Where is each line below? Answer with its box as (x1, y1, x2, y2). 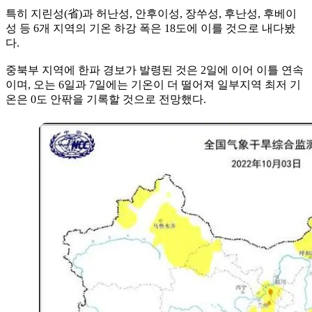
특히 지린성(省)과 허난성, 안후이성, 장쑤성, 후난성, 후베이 (6, 7, 297, 19)
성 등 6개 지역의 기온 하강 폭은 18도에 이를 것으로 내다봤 (6, 22, 295, 34)
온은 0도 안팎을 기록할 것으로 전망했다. (6, 93, 206, 105)
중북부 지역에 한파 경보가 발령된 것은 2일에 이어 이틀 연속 (6, 63, 304, 76)
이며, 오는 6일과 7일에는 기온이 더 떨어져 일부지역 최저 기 (6, 78, 301, 91)
